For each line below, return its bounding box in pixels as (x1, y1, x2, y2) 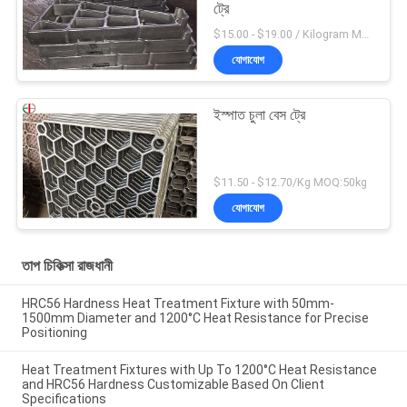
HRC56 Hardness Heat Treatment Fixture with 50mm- (21, 296, 334, 312)
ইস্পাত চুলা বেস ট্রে (213, 106, 306, 124)
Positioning (21, 325, 87, 341)
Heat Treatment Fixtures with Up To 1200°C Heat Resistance (21, 362, 377, 378)
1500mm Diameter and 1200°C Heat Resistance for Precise (21, 311, 369, 326)
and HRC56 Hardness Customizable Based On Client (21, 377, 324, 392)
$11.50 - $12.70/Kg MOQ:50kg (213, 174, 368, 189)
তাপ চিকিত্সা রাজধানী (21, 256, 113, 274)
